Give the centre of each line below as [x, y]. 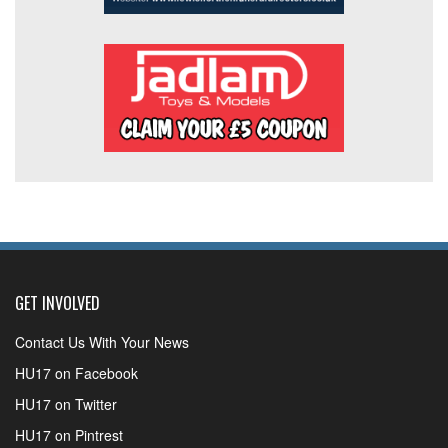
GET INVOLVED [57, 302]
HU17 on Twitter [66, 403]
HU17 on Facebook [76, 372]
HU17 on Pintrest [69, 434]
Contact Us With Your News [102, 341]
